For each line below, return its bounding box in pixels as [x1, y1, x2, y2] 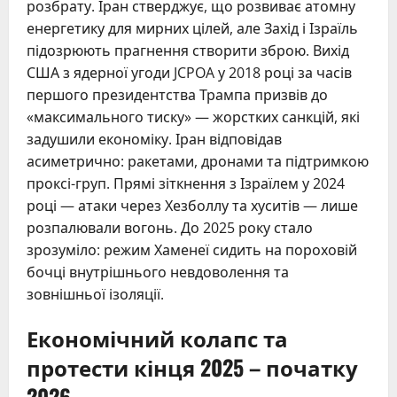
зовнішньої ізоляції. [27, 284, 164, 305]
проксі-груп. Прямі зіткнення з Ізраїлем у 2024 [27, 174, 345, 194]
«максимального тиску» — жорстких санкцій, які [27, 107, 360, 128]
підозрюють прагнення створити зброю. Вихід [27, 41, 349, 61]
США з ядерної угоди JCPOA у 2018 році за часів [27, 63, 352, 83]
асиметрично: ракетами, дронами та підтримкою [27, 152, 369, 172]
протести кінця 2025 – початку [27, 351, 358, 384]
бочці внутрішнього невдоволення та [27, 262, 289, 283]
